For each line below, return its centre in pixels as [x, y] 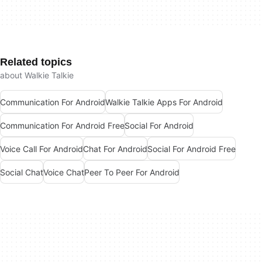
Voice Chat [64, 172]
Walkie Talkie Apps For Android [164, 102]
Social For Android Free [192, 149]
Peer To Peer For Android [132, 172]
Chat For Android [115, 149]
